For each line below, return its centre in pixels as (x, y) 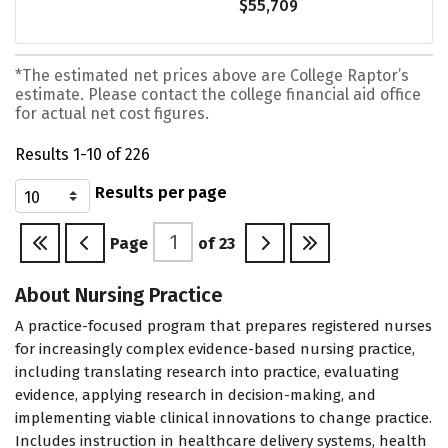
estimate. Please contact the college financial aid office (218, 94)
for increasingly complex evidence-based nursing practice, (215, 349)
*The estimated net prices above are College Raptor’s (212, 75)
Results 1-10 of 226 (82, 155)
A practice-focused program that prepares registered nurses (223, 326)
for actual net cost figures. (112, 113)
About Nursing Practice (119, 295)
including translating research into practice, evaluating (207, 372)
